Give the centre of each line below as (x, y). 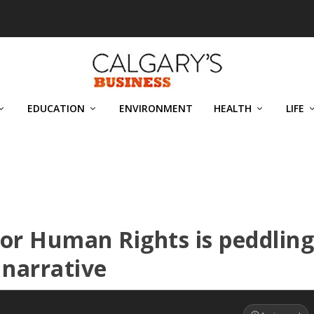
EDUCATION (56, 108)
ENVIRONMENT (156, 108)
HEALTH (233, 108)
